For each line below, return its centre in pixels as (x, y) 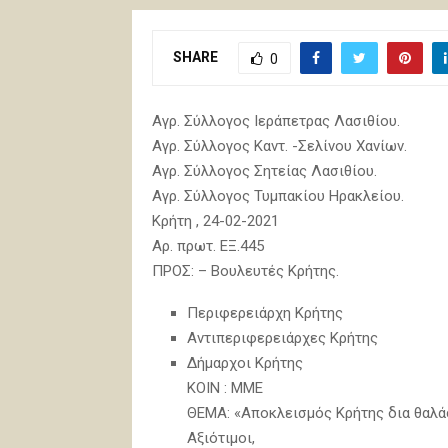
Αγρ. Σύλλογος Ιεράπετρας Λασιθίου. (276, 120)
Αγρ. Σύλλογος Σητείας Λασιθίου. (264, 170)
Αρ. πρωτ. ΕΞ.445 (208, 245)
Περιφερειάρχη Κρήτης (265, 312)
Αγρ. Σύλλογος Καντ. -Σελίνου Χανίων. (279, 145)
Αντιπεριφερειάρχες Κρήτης (282, 337)
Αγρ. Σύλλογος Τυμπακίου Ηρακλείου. (278, 195)
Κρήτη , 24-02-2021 (215, 220)
